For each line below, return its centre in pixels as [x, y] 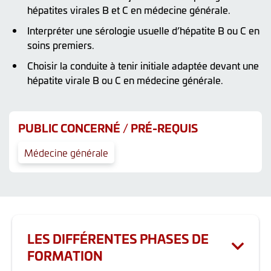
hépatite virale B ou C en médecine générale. [125, 80]
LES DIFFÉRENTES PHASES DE [118, 238]
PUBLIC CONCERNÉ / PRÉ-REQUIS [108, 127]
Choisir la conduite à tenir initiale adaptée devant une [143, 65]
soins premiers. [61, 44]
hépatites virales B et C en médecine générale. [129, 9]
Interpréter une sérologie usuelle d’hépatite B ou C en [143, 30]
